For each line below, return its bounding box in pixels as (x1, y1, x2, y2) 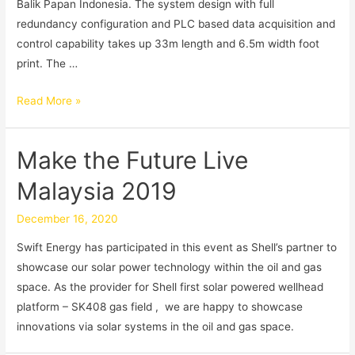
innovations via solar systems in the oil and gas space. (17, 319, 295, 333)
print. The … (17, 57, 78, 71)
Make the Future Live (17, 146, 249, 175)
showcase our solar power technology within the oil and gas (17, 260, 323, 273)
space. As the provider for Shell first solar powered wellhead (17, 280, 324, 293)
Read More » (17, 94, 82, 107)
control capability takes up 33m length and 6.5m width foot (17, 37, 320, 51)
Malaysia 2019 (17, 177, 177, 206)
